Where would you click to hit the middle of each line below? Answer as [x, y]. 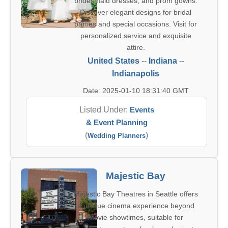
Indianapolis [136, 74]
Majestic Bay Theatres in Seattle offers [136, 194]
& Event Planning [117, 122]
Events [142, 110]
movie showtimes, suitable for [136, 217]
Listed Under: [104, 110]
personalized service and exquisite [136, 36]
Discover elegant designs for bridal [136, 12]
